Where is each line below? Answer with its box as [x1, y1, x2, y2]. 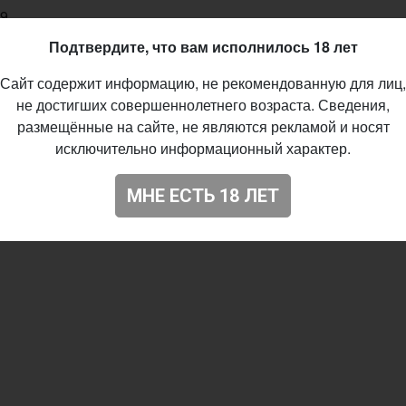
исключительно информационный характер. [55, 138, 351, 159]
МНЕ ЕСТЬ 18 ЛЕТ [127, 185, 279, 207]
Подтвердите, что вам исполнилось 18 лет [48, 36, 358, 57]
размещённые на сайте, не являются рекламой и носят [16, 116, 390, 137]
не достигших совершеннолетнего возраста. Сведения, [16, 94, 390, 115]
